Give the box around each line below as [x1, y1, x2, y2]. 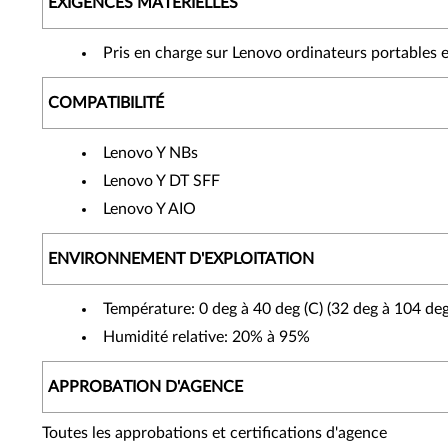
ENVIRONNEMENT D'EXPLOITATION [48, 251, 314, 267]
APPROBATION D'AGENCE [48, 379, 243, 395]
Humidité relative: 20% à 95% [103, 329, 310, 345]
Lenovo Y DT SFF [103, 173, 220, 189]
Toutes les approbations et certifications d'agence [42, 425, 387, 441]
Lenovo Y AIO [103, 201, 196, 217]
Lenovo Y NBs [103, 145, 198, 161]
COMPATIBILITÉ [48, 95, 164, 111]
